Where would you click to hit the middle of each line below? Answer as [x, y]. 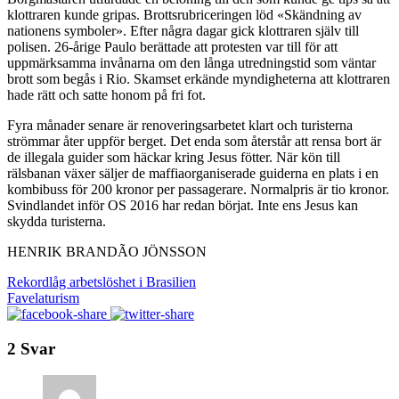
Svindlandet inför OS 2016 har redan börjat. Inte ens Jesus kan [183, 205]
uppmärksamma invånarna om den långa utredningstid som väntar [191, 62]
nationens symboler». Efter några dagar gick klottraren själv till [183, 30]
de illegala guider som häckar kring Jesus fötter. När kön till [174, 157]
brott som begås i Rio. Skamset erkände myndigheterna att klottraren [199, 78]
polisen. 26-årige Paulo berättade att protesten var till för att [172, 46]
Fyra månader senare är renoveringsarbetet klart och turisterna [180, 125]
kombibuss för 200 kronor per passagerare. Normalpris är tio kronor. [198, 189]
